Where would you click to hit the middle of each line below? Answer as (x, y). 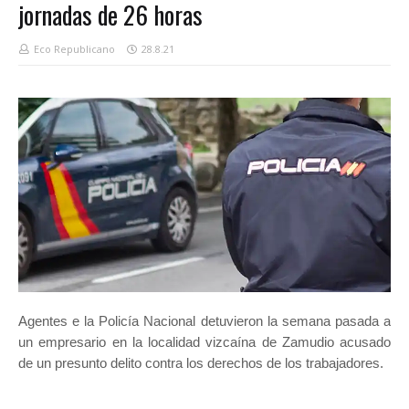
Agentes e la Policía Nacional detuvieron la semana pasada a (204, 321)
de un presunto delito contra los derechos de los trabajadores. (201, 363)
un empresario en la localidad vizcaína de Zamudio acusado (204, 342)
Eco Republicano (74, 49)
